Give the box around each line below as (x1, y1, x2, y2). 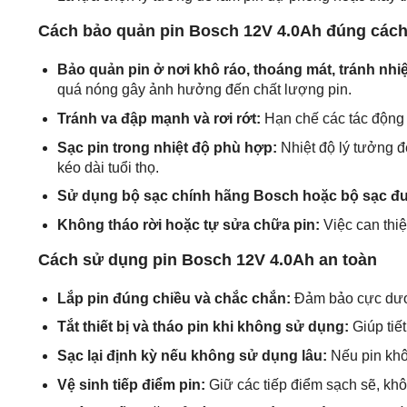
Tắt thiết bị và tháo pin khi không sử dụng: (56, 319, 349, 335)
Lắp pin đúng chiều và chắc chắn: (56, 290, 291, 306)
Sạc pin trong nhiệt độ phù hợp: (56, 139, 277, 155)
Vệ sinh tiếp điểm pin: (56, 376, 205, 392)
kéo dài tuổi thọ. (56, 159, 159, 175)
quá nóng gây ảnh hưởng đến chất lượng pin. (56, 82, 352, 98)
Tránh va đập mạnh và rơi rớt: (56, 110, 261, 126)
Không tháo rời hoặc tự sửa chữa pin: (56, 216, 320, 233)
